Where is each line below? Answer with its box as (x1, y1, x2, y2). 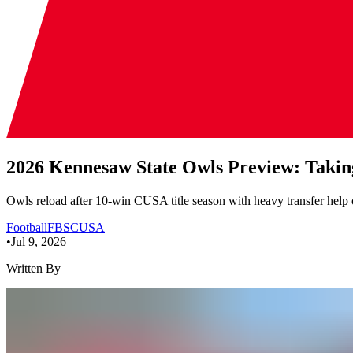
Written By (6, 261, 61, 275)
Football (6, 220, 47, 234)
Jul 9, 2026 (11, 234, 66, 248)
